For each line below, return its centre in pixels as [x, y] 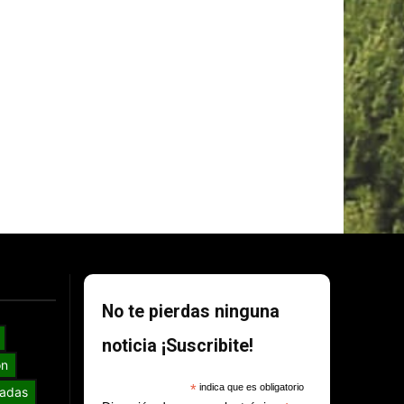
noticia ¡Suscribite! [178, 346]
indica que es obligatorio [250, 387]
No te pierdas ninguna [191, 312]
